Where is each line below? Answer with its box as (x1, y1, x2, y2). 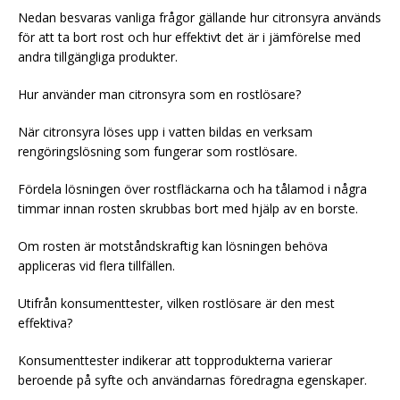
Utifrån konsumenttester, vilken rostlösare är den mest (18, 294, 335, 312)
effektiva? (18, 313, 72, 331)
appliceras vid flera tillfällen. (18, 256, 175, 274)
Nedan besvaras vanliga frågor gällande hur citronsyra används (18, 8, 381, 26)
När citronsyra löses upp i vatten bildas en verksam (18, 122, 312, 140)
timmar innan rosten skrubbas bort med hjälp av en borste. (18, 199, 358, 217)
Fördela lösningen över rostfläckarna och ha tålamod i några (18, 179, 367, 197)
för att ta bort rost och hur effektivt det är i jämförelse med (18, 28, 361, 46)
